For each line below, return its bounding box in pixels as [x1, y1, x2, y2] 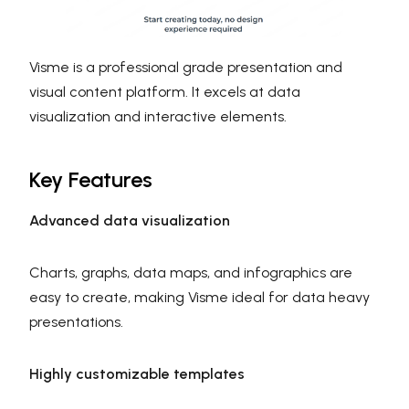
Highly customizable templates [29, 365, 245, 383]
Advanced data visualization [29, 212, 230, 230]
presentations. [29, 313, 123, 331]
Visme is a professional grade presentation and [29, 58, 342, 77]
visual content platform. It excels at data [29, 83, 300, 101]
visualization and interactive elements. [29, 108, 287, 126]
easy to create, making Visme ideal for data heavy [29, 288, 370, 307]
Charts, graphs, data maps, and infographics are [29, 264, 352, 282]
